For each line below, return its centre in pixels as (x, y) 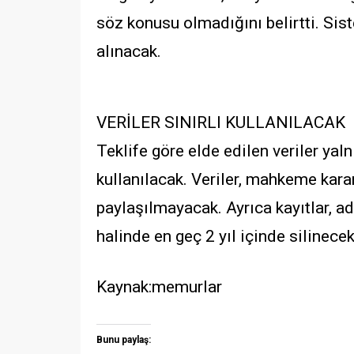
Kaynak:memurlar (159, 287)
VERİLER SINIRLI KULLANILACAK (221, 123)
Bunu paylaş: (124, 339)
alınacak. (129, 51)
